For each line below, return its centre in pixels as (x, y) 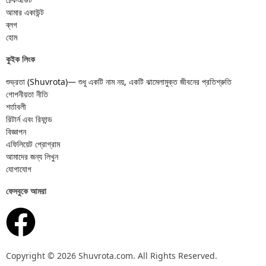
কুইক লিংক (20, 59)
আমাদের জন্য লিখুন (32, 156)
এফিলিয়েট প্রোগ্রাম (33, 144)
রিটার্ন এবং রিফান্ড (29, 119)
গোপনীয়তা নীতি (27, 94)
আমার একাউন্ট (25, 12)
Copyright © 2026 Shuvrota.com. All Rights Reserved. (112, 255)
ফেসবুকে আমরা (26, 191)
